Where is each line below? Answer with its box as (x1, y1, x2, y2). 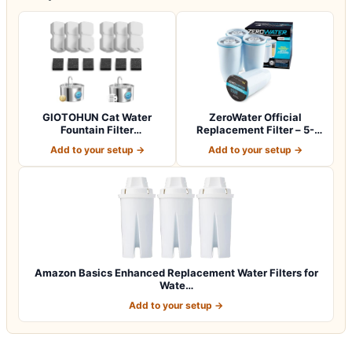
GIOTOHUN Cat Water (42, 110, 152, 123)
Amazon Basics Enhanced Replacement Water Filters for (34, 266, 318, 279)
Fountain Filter (60, 123, 134, 136)
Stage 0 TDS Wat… (208, 135, 302, 148)
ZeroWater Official (208, 110, 302, 123)
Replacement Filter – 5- (196, 123, 314, 136)
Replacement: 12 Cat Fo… (34, 135, 160, 148)
